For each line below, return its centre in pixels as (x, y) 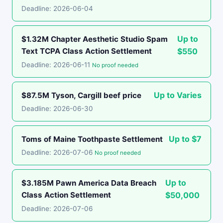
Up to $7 (185, 139)
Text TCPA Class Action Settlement (87, 51)
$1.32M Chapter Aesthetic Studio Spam (95, 39)
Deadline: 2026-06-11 (57, 65)
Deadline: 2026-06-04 (57, 8)
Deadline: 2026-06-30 (57, 109)
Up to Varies (178, 95)
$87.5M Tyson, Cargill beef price (81, 95)
